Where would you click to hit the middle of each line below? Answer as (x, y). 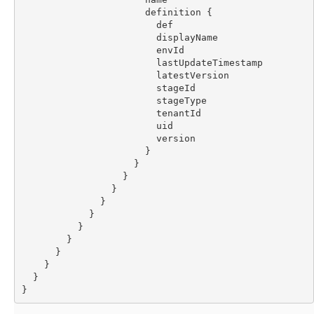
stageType (114, 100)
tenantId (111, 113)
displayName (120, 37)
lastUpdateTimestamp (142, 62)
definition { (117, 12)
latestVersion (125, 75)
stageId (108, 88)
